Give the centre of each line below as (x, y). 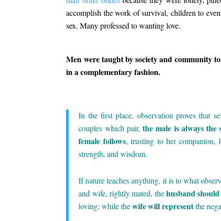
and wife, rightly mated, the (122, 193)
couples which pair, (111, 128)
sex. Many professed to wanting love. (124, 25)
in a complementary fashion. (113, 72)
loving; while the (106, 206)
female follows (102, 141)
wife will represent (163, 206)
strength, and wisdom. (113, 153)
